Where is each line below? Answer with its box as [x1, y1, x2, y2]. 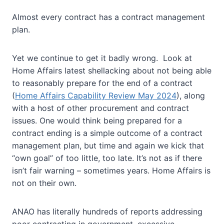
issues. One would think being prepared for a [12, 115, 182, 126]
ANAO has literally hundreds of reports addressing [12, 206, 202, 217]
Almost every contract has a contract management [12, 12, 205, 22]
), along [176, 90, 205, 101]
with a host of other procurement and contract [12, 103, 189, 113]
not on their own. [12, 178, 76, 188]
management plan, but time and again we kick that [12, 140, 204, 151]
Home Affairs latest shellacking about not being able [12, 65, 211, 76]
